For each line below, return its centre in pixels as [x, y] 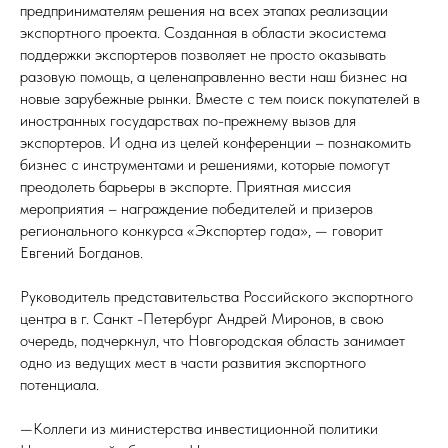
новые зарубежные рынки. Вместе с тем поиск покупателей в [220, 98]
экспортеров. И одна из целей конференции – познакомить [215, 142]
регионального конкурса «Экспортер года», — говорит [201, 230]
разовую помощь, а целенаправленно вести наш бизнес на [213, 76]
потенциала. [59, 384]
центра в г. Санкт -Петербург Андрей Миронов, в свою [202, 318]
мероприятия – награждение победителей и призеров [196, 208]
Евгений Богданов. [81, 252]
